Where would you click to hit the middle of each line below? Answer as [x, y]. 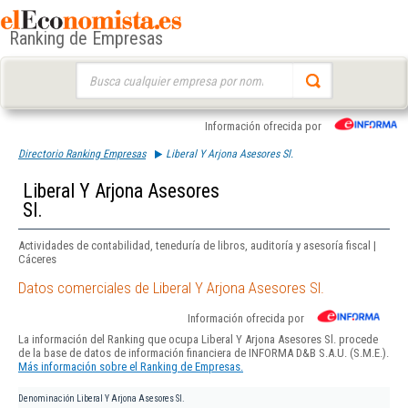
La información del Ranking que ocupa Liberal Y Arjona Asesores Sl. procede [198, 340]
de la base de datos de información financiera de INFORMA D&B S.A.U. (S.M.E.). [204, 353]
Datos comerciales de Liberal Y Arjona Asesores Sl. [171, 288]
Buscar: [92, 71]
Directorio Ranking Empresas [82, 154]
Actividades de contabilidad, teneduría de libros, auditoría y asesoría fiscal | [197, 245]
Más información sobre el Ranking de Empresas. [131, 367]
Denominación [46, 399]
